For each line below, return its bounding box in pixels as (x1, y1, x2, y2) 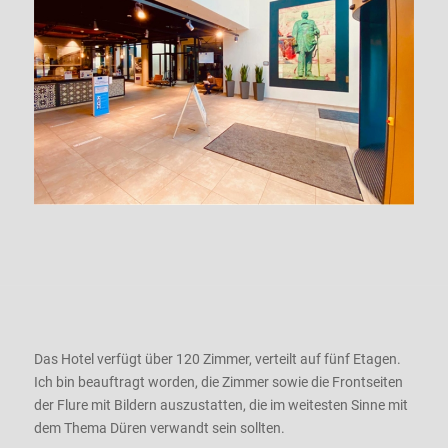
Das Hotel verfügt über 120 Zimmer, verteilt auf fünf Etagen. (33, 351, 401, 368)
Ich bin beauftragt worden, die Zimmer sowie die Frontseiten (33, 374, 403, 391)
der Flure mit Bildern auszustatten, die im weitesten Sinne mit (33, 397, 408, 414)
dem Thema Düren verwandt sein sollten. (33, 420, 285, 437)
